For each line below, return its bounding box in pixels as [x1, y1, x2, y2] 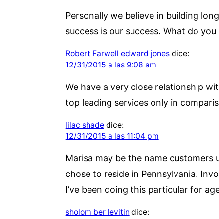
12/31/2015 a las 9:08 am [65, 60, 156, 69]
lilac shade [65, 120, 104, 130]
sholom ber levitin [65, 207, 130, 217]
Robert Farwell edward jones [65, 48, 170, 58]
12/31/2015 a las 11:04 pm [65, 131, 159, 141]
